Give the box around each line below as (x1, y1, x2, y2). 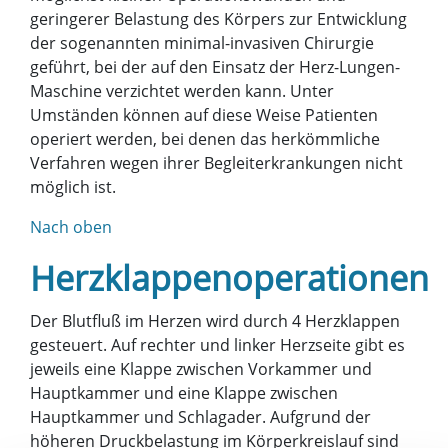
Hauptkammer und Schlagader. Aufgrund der (30, 405, 371, 428)
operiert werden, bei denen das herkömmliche (30, 127, 380, 150)
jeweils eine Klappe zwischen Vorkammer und (30, 357, 372, 380)
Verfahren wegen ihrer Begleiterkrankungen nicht (30, 151, 403, 174)
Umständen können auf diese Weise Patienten (30, 103, 378, 126)
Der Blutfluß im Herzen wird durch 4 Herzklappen (30, 309, 400, 332)
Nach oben (30, 215, 112, 238)
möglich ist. (30, 175, 116, 198)
